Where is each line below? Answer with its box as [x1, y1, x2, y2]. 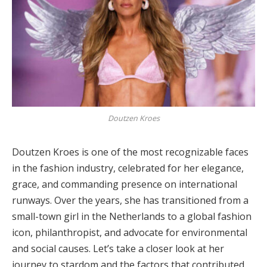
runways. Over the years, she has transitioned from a [12, 193, 249, 207]
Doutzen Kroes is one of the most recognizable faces [12, 145, 249, 159]
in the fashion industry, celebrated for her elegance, [12, 161, 244, 175]
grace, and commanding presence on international [12, 177, 237, 191]
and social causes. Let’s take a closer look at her [12, 241, 224, 255]
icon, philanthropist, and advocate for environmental [12, 225, 247, 239]
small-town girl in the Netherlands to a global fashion [12, 209, 252, 223]
